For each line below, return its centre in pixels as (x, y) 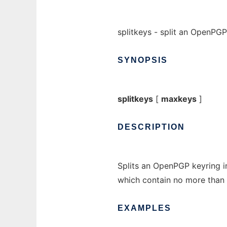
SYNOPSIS (143, 60)
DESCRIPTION (151, 127)
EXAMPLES (144, 208)
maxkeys (179, 99)
